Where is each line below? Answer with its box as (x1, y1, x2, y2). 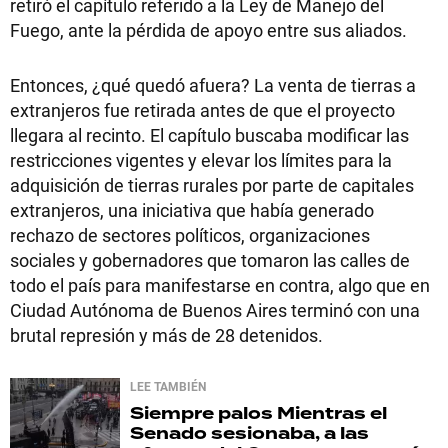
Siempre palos (130, 400, 273, 426)
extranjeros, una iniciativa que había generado (10, 197, 374, 222)
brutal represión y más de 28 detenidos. (10, 322, 327, 347)
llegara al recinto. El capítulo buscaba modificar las (10, 122, 409, 147)
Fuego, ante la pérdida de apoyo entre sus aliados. (10, 17, 407, 42)
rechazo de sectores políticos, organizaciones (10, 222, 370, 247)
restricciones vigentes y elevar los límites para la (10, 147, 392, 172)
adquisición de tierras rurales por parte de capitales (10, 172, 414, 197)
